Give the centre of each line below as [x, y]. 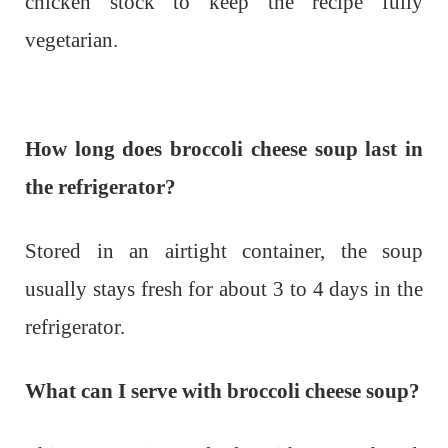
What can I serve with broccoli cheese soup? [222, 391]
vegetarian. [71, 40]
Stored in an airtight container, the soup [224, 251]
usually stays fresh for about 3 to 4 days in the [224, 289]
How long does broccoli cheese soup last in [224, 149]
